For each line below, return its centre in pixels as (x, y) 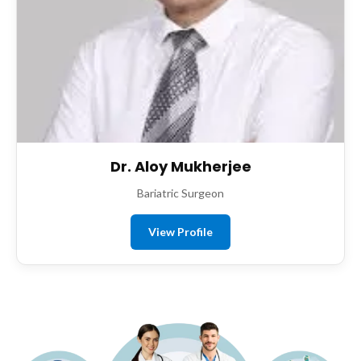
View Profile (180, 232)
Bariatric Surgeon (180, 193)
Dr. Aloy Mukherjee (180, 166)
